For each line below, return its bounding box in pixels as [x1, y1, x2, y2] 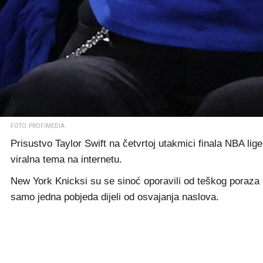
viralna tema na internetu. [11, 154, 122, 165]
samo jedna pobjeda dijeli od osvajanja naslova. [11, 191, 219, 203]
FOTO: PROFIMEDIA [11, 123, 65, 129]
